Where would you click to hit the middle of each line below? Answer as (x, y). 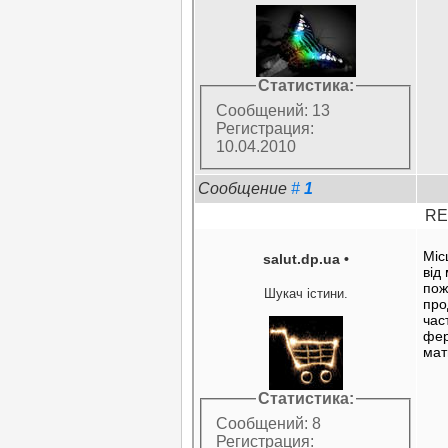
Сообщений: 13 (273, 111)
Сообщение (245, 188)
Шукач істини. (305, 293)
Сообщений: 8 (269, 424)
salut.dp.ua (301, 258)
